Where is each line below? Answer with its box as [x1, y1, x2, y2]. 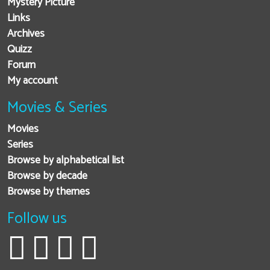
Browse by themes [7, 183, 90, 201]
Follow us [7, 206, 67, 232]
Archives [7, 25, 45, 43]
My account [7, 72, 58, 90]
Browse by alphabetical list [7, 152, 124, 170]
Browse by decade [7, 168, 87, 186]
